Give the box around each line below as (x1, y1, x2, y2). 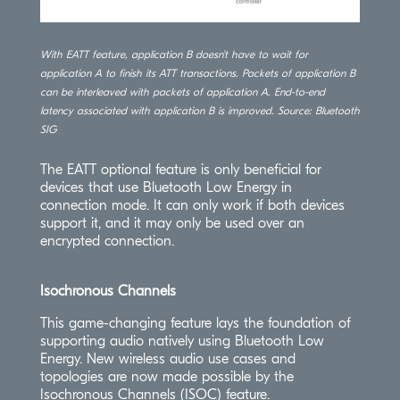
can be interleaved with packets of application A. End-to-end (39, 85, 325, 98)
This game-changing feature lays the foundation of (39, 314, 351, 331)
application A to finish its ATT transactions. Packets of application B (39, 66, 355, 79)
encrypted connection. (39, 232, 174, 249)
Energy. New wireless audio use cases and (39, 350, 296, 367)
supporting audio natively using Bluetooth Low (39, 332, 324, 349)
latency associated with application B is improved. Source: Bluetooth (39, 104, 360, 117)
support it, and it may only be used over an (39, 214, 304, 231)
